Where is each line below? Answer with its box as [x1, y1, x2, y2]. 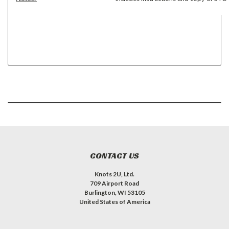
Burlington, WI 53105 [84, 189, 145, 197]
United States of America [79, 198, 150, 206]
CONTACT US [89, 150, 140, 162]
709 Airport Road [90, 179, 139, 188]
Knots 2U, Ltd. [95, 170, 134, 178]
